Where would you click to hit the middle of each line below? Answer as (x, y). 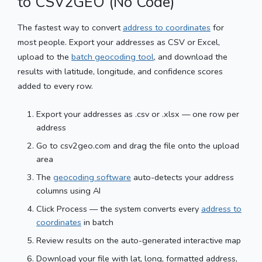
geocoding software (92, 177)
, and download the (191, 56)
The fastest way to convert (70, 27)
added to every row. (55, 86)
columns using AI (68, 190)
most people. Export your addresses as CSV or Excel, (119, 42)
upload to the (44, 56)
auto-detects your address (182, 177)
